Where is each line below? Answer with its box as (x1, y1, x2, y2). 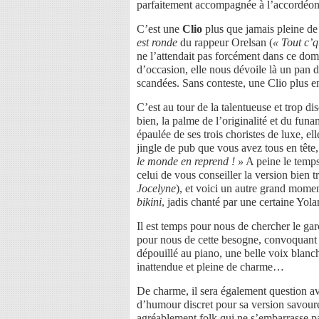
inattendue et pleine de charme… (137, 260, 284, 273)
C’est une (137, 22, 182, 35)
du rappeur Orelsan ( (177, 36, 273, 48)
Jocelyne (137, 182, 176, 194)
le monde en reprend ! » (137, 155, 244, 167)
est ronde (137, 36, 177, 48)
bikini (137, 195, 162, 208)
